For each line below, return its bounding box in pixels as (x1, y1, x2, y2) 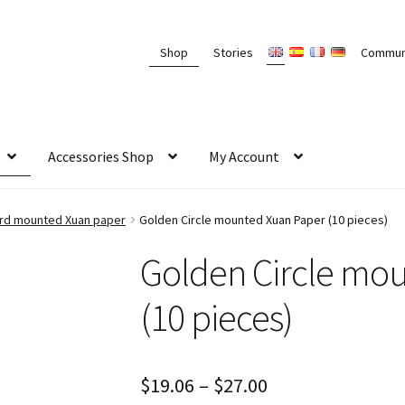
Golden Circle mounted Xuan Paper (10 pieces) (139, 211, 389, 228)
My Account (209, 146, 280, 165)
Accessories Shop (48, 146, 155, 165)
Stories (212, 43, 253, 61)
